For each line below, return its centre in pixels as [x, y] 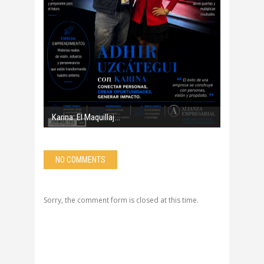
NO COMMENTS [80, 160]
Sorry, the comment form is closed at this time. [121, 200]
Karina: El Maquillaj [83, 118]
